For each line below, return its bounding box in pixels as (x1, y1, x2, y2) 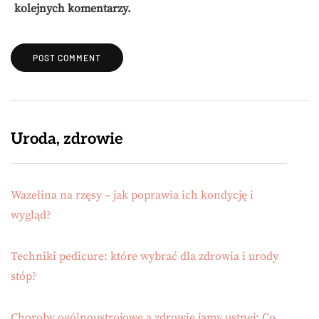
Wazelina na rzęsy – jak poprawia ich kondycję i (11, 188, 253, 203)
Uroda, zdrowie (11, 130, 122, 149)
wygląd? (11, 208, 51, 223)
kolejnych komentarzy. (14, 1, 131, 16)
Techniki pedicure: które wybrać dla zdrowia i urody (11, 249, 278, 264)
